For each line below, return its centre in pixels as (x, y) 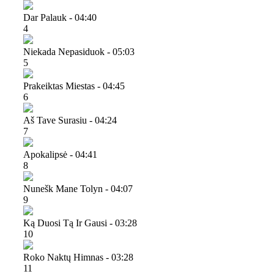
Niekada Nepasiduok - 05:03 (79, 51)
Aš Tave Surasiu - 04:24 (70, 120)
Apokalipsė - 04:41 (60, 154)
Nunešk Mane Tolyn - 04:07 (78, 188)
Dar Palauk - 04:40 (60, 17)
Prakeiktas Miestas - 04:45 (74, 86)
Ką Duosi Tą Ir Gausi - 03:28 (80, 223)
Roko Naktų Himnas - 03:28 (78, 257)
